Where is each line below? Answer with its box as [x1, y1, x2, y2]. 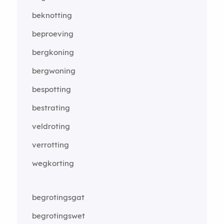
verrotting [31, 139, 69, 149]
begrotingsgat [31, 192, 84, 202]
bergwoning [31, 65, 75, 75]
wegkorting [31, 158, 74, 168]
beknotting [31, 10, 72, 20]
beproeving [31, 28, 73, 38]
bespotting [31, 84, 71, 94]
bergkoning [31, 47, 74, 57]
